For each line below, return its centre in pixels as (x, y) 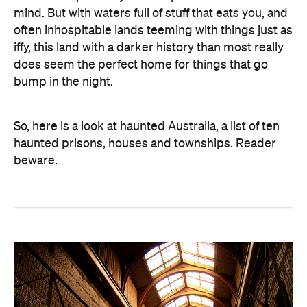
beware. (36, 161)
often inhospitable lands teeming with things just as (153, 30)
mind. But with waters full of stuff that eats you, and (151, 13)
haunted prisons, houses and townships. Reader (145, 144)
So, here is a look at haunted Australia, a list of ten (147, 126)
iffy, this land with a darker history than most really (149, 48)
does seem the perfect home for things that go (141, 65)
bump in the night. (63, 82)
